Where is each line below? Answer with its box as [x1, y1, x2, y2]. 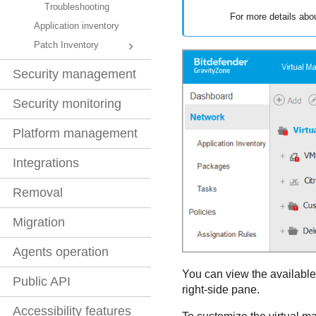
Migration [13, 215, 65, 230]
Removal [13, 186, 63, 200]
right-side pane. [181, 283, 260, 296]
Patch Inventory [34, 40, 99, 51]
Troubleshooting [44, 2, 109, 13]
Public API [13, 274, 71, 289]
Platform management [13, 126, 138, 141]
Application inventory [34, 21, 119, 32]
